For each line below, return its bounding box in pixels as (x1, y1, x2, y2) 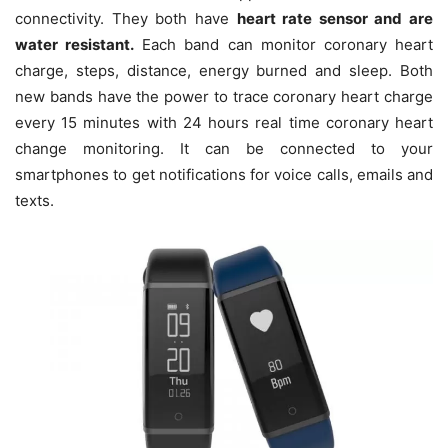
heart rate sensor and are (236, 9, 433, 29)
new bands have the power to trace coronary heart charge (15, 87, 433, 107)
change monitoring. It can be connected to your (15, 139, 433, 159)
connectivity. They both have (15, 9, 237, 29)
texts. (15, 191, 54, 211)
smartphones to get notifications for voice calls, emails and (15, 165, 433, 185)
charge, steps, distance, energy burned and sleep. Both (15, 61, 433, 81)
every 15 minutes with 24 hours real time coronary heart (15, 113, 433, 133)
